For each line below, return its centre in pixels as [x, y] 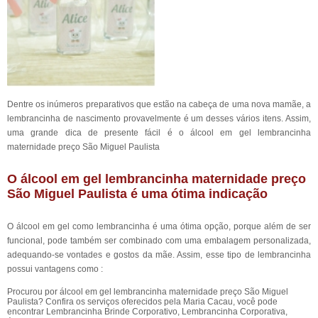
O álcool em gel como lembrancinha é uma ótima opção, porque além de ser [159, 226]
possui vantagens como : [55, 269]
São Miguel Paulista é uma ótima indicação [137, 194]
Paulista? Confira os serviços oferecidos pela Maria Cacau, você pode [142, 302]
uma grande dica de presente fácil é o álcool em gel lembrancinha [159, 133]
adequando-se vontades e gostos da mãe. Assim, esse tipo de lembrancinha [159, 255]
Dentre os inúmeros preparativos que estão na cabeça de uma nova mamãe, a [159, 104]
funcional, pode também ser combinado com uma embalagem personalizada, [159, 241]
